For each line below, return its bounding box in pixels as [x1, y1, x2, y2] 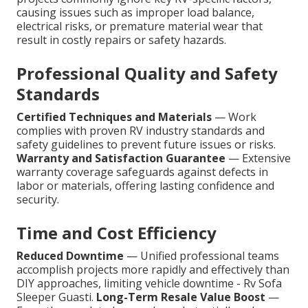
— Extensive [225, 151, 291, 166]
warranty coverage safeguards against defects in [16, 164, 268, 180]
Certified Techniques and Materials [16, 109, 212, 125]
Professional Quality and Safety [16, 62, 278, 85]
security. [16, 192, 59, 208]
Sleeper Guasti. [16, 289, 96, 305]
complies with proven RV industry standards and [16, 123, 265, 139]
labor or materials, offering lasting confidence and [16, 178, 274, 194]
